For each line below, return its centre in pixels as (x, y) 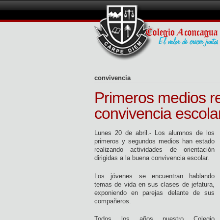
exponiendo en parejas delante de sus (154, 192)
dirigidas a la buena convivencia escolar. (152, 158)
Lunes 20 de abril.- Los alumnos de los (154, 133)
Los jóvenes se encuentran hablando (154, 176)
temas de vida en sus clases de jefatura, (154, 184)
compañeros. (113, 201)
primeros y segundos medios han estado (154, 141)
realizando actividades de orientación (154, 150)
